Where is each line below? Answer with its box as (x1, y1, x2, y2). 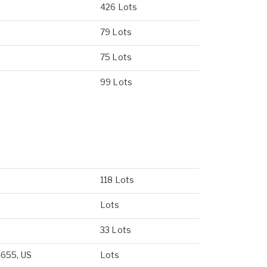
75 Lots (100, 52, 132, 62)
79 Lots (100, 27, 132, 37)
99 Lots (100, 77, 132, 87)
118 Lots (100, 175, 135, 185)
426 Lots (100, 2, 138, 12)
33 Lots (100, 225, 131, 235)
